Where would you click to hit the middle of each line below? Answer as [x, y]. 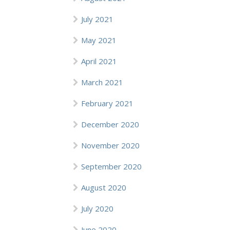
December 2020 [110, 124]
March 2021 [102, 82]
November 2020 [110, 145]
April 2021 [99, 61]
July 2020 [97, 208]
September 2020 [111, 166]
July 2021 [97, 19]
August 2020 [104, 187]
